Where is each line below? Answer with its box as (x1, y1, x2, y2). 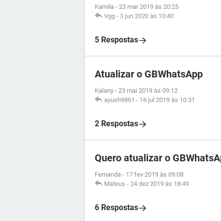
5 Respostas (95, 35, 138, 44)
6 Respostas (95, 203, 138, 212)
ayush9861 (104, 96, 135, 104)
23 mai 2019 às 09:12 (118, 87, 178, 94)
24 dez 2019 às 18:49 (130, 180, 189, 187)
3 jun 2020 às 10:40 (120, 12, 174, 20)
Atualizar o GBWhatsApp (95, 68, 203, 80)
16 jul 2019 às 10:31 (140, 96, 195, 104)
